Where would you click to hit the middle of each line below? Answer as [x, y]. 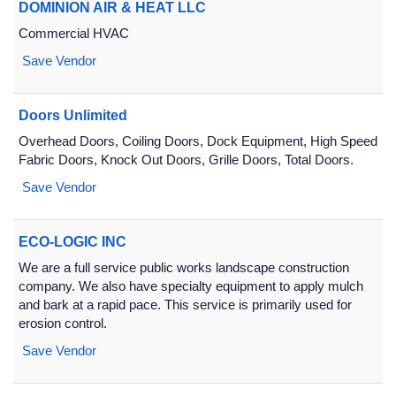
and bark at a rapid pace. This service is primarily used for [185, 305]
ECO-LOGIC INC [72, 242]
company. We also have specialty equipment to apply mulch [191, 286]
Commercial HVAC [74, 33]
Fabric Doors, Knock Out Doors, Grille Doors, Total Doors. [186, 160]
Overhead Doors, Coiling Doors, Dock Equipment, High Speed [198, 141]
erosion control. [63, 323]
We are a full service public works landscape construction [184, 267]
